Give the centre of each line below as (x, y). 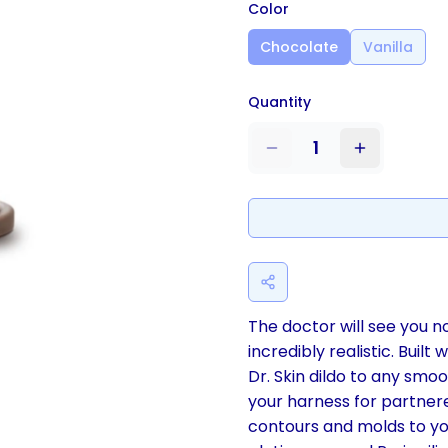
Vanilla (388, 47)
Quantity (279, 102)
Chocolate (299, 47)
